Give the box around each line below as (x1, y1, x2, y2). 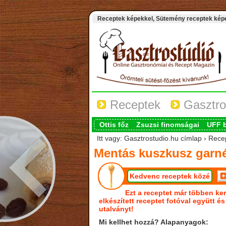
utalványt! (98, 205, 134, 213)
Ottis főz (99, 121, 129, 129)
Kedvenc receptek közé (129, 172, 210, 180)
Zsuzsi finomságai (136, 121, 199, 129)
